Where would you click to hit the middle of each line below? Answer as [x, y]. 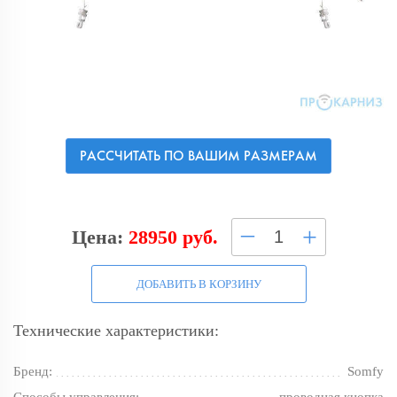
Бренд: [33, 372]
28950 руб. [173, 237]
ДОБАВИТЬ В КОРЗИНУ [198, 284]
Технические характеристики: [116, 331]
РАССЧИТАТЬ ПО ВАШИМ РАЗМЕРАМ [198, 156]
